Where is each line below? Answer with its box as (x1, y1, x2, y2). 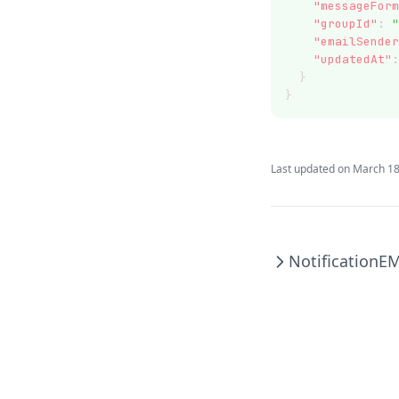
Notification (289, 250, 379, 272)
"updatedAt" (313, 52, 392, 67)
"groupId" (313, 16, 378, 31)
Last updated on (271, 161, 350, 176)
